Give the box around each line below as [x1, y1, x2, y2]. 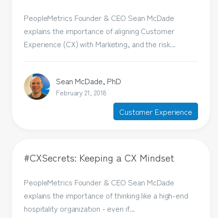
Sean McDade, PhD [56, 75, 122, 87]
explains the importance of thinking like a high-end [24, 189, 188, 201]
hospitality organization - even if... [24, 202, 135, 214]
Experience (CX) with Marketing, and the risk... [24, 38, 176, 50]
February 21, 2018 [56, 88, 107, 98]
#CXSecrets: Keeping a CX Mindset [24, 150, 175, 165]
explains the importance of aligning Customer [24, 25, 175, 36]
